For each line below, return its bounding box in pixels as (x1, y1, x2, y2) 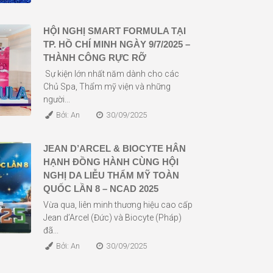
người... (43, 94, 70, 104)
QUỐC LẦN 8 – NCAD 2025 (43, 183, 158, 194)
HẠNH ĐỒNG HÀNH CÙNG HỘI (43, 156, 179, 167)
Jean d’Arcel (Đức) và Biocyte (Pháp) (43, 212, 182, 222)
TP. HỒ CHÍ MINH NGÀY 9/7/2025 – (43, 38, 190, 49)
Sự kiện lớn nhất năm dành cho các (43, 68, 179, 79)
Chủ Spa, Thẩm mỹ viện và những (43, 81, 171, 91)
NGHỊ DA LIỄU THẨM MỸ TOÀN (43, 169, 179, 180)
